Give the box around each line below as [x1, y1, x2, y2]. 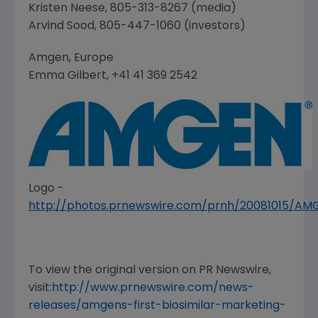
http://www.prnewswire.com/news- [52, 283, 254, 295]
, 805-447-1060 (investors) [94, 21, 246, 33]
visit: [28, 283, 52, 295]
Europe [74, 53, 114, 65]
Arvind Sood [28, 21, 94, 33]
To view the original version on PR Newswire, [28, 265, 271, 277]
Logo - [28, 183, 64, 195]
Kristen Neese [28, 3, 105, 15]
